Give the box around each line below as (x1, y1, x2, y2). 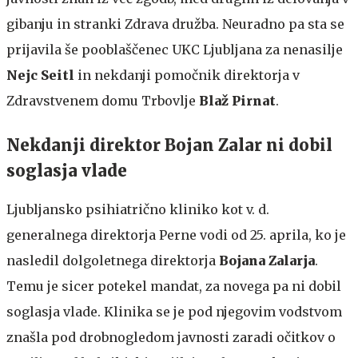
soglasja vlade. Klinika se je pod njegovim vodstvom (6, 303, 342, 320)
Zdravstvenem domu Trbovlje (6, 92, 199, 109)
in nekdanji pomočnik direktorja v (78, 66, 300, 83)
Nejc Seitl (6, 66, 78, 83)
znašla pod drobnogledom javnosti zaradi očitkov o (6, 328, 336, 345)
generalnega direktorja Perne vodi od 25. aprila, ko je (6, 226, 346, 243)
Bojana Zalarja (219, 252, 315, 268)
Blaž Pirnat (199, 92, 276, 109)
